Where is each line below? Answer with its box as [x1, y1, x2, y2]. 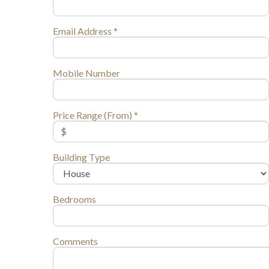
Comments [52, 235, 98, 247]
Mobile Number [52, 67, 120, 79]
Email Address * [52, 25, 118, 37]
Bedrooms [52, 193, 96, 205]
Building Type [52, 151, 110, 163]
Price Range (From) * [52, 109, 138, 121]
